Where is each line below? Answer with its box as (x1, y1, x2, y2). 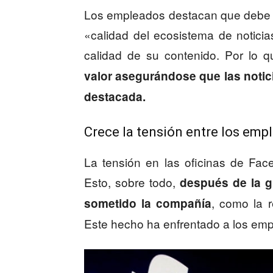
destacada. (84, 88, 146, 105)
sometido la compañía (84, 195, 212, 212)
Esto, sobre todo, (84, 174, 175, 191)
